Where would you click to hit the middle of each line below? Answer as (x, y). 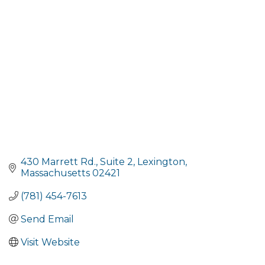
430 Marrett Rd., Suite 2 (77, 161)
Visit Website (50, 242)
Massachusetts (55, 173)
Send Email (47, 219)
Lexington (161, 161)
